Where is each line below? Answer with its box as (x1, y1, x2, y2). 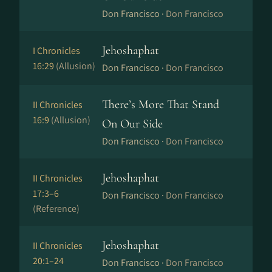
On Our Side (102, 117, 163, 131)
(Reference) (33, 202, 80, 215)
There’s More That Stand (102, 97, 219, 112)
